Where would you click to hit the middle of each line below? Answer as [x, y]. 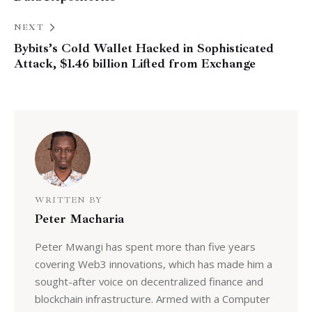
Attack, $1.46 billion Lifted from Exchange [135, 64]
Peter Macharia [79, 219]
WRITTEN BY [68, 201]
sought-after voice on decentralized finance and [149, 281]
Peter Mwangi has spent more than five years [145, 246]
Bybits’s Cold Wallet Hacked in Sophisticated [144, 48]
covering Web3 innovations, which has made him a [153, 264]
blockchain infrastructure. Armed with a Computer [152, 298]
